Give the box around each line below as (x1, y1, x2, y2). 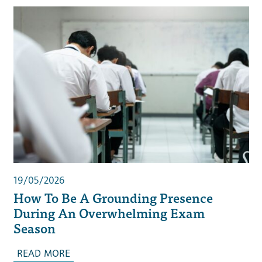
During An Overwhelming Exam (13, 202, 205, 223)
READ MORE (16, 248, 70, 260)
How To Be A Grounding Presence (13, 187, 213, 208)
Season (13, 218, 56, 239)
